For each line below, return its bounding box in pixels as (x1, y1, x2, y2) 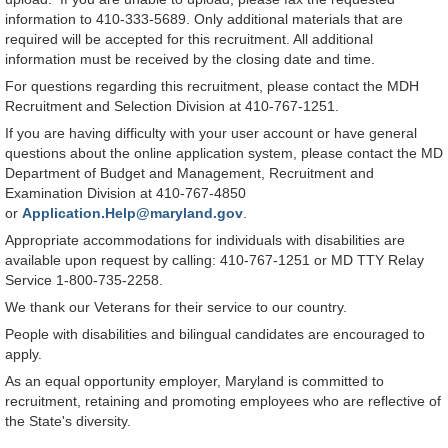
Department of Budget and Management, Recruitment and (5, 165, 374, 182)
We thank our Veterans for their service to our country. (5, 299, 347, 316)
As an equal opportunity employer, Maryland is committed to (5, 373, 384, 390)
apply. (5, 346, 42, 363)
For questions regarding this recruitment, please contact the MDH (5, 78, 419, 95)
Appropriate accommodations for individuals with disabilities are (5, 232, 405, 249)
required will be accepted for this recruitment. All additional (5, 31, 373, 48)
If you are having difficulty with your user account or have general (5, 125, 417, 142)
